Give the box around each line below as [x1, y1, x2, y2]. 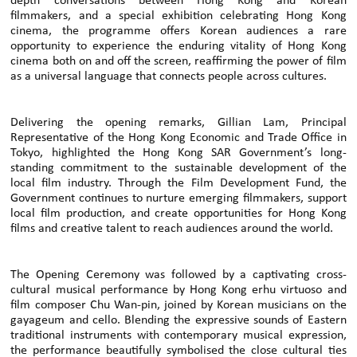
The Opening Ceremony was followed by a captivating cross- [10, 269, 347, 282]
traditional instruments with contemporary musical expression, [10, 329, 347, 343]
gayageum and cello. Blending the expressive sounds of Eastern [10, 314, 347, 328]
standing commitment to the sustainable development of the [10, 162, 347, 175]
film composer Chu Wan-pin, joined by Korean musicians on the [10, 299, 347, 312]
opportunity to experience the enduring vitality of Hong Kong [10, 40, 347, 53]
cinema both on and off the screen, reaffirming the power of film [10, 55, 347, 69]
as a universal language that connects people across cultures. [10, 70, 328, 84]
